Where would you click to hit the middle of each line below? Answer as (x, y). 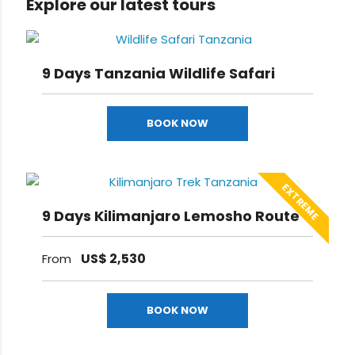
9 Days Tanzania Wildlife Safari (159, 74)
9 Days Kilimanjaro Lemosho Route (171, 216)
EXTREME (300, 202)
